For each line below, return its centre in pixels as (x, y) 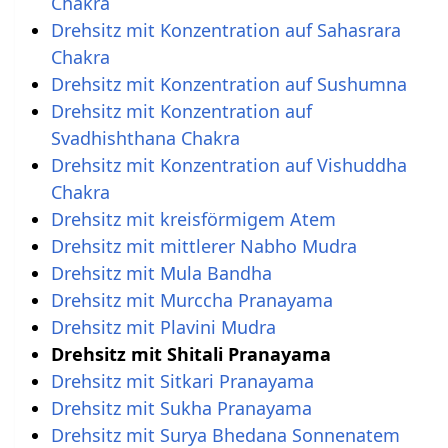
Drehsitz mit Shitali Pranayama (190, 353)
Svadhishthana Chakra (145, 137)
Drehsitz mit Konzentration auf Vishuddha (228, 164)
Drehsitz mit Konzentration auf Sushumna (228, 83)
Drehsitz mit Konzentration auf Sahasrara (225, 29)
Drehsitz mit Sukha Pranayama (181, 407)
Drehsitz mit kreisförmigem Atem (193, 218)
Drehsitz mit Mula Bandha (161, 272)
